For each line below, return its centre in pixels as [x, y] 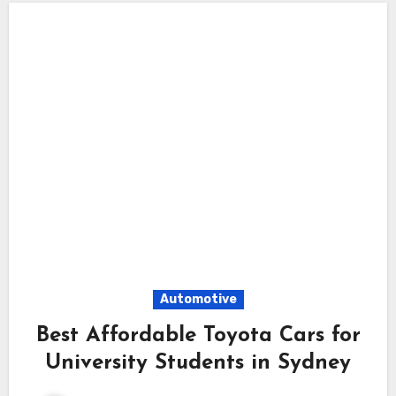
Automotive [198, 299]
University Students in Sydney [198, 363]
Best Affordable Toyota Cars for [198, 335]
